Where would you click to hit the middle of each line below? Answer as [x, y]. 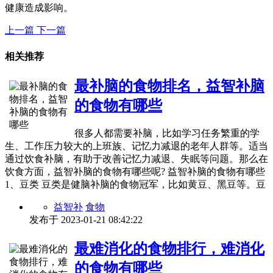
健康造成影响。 [39, 8]
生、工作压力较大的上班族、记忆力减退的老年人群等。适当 [136, 146]
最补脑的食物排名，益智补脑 [169, 86]
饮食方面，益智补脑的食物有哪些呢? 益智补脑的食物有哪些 [135, 171]
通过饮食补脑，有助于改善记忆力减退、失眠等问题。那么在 [136, 158]
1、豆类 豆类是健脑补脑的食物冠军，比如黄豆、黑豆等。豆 [135, 184]
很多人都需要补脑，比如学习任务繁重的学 [167, 133]
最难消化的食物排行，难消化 [169, 248]
